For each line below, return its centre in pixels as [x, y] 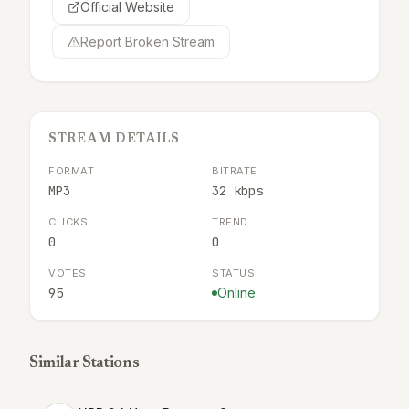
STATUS [234, 273]
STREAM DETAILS [114, 140]
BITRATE [235, 171]
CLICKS [68, 222]
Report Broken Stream [147, 42]
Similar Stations [84, 363]
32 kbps [237, 191]
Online [236, 293]
